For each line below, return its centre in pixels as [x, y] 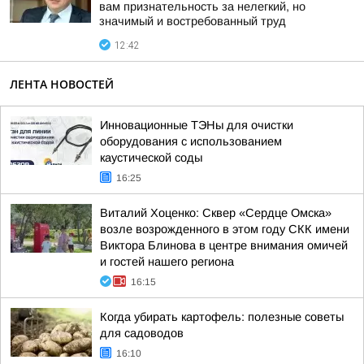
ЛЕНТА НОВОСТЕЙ [62, 84]
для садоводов [142, 333]
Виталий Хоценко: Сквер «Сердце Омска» [216, 213]
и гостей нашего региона [167, 262]
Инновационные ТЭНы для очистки [197, 125]
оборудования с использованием [191, 141]
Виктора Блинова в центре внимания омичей [224, 245]
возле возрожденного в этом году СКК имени [225, 229]
